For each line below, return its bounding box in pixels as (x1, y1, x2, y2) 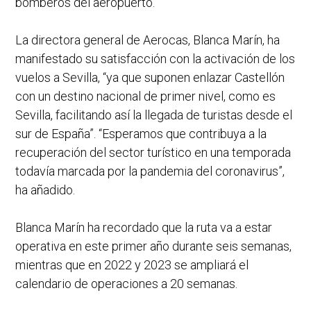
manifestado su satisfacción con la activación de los (15, 51, 295, 67)
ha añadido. (15, 183, 75, 198)
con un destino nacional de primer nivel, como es (15, 89, 276, 104)
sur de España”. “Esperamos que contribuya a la (15, 126, 267, 142)
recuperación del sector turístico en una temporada (15, 145, 291, 160)
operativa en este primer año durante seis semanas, (15, 239, 292, 254)
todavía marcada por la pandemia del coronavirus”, (15, 164, 285, 179)
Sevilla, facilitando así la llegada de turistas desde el (15, 108, 292, 123)
